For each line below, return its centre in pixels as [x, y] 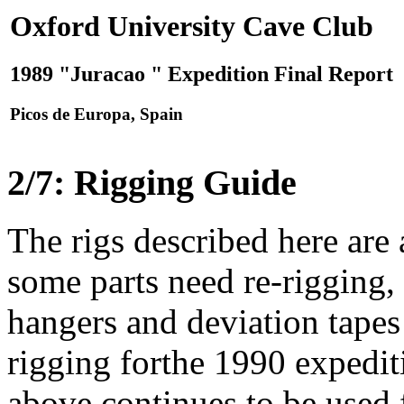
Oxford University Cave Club [192, 26]
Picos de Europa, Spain [96, 115]
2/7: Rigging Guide [152, 182]
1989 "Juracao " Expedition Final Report [202, 74]
